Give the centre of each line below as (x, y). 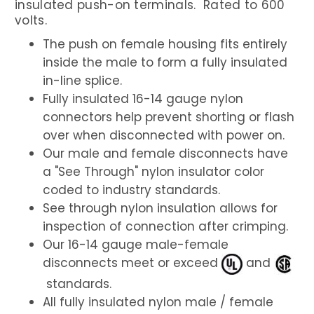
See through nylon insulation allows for (160, 208)
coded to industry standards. (131, 190)
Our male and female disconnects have (165, 153)
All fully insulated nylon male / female (158, 302)
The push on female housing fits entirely (165, 44)
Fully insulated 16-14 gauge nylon (143, 98)
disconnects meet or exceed (132, 263)
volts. (31, 20)
